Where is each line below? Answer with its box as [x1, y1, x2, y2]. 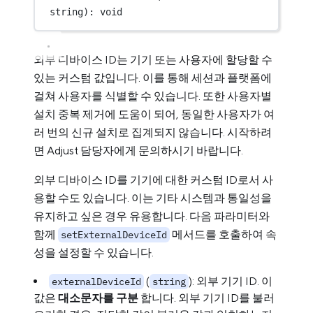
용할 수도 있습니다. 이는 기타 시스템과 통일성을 [34, 191, 272, 205]
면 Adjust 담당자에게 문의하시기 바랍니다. [34, 144, 243, 157]
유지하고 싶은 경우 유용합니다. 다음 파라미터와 [34, 210, 270, 223]
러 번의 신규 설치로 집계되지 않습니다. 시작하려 [34, 126, 272, 139]
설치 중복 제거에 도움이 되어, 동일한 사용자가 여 [34, 108, 275, 121]
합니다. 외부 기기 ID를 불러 [138, 291, 275, 305]
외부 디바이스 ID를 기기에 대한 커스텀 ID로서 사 [34, 173, 273, 187]
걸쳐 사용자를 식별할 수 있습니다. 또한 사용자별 [34, 89, 272, 103]
